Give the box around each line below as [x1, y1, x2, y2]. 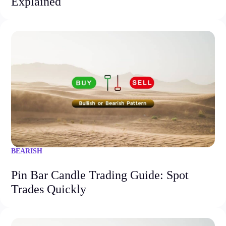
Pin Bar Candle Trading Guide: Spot [11, 168, 189, 182]
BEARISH [11, 147, 42, 155]
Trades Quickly [11, 182, 86, 196]
